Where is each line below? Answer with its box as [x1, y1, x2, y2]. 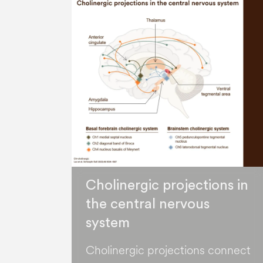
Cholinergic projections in [86, 178, 248, 193]
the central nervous [86, 197, 210, 212]
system [86, 216, 130, 231]
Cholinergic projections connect [86, 242, 251, 259]
